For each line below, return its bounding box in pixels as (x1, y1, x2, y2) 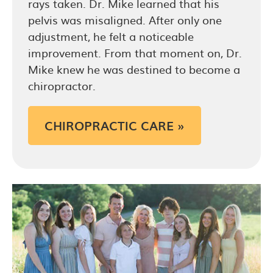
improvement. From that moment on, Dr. (28, 44, 242, 61)
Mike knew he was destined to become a (28, 60, 240, 77)
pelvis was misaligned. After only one (28, 11, 222, 28)
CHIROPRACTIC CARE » (44, 116, 185, 135)
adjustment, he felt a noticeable (28, 27, 194, 44)
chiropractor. (28, 77, 96, 94)
